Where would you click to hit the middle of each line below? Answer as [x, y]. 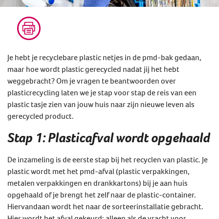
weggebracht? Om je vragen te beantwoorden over [92, 80]
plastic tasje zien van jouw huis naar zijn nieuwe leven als [101, 104]
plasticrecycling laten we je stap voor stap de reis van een [102, 92]
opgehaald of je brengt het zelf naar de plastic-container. [102, 194]
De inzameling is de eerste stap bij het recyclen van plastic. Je [108, 159]
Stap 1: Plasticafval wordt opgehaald [109, 137]
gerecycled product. [41, 116]
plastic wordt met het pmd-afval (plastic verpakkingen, [99, 171]
